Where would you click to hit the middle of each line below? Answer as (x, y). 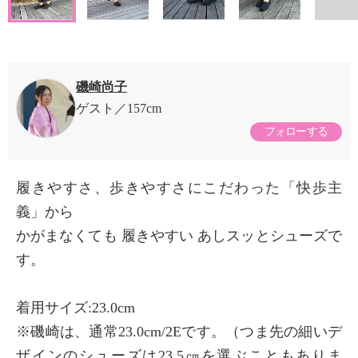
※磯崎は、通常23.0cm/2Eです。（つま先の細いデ (179, 332)
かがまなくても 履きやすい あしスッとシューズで (179, 236)
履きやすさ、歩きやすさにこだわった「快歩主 (179, 188)
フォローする (296, 132)
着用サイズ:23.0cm (76, 308)
